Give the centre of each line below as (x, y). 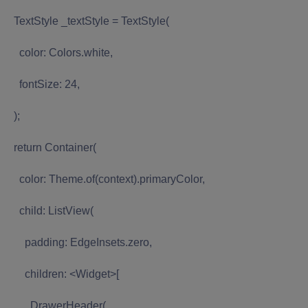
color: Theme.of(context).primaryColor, (107, 179)
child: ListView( (51, 210)
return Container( (52, 147)
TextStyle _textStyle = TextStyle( (89, 21)
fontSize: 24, (44, 84)
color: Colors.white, (60, 52)
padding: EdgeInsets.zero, (80, 242)
